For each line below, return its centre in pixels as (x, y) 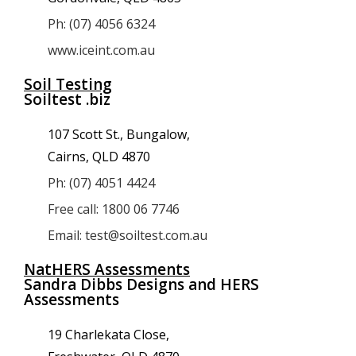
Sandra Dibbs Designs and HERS (141, 284)
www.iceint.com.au (101, 50)
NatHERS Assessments (107, 269)
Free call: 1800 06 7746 (114, 209)
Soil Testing (68, 84)
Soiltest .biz (67, 99)
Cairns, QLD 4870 (99, 157)
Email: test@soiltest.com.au (128, 235)
